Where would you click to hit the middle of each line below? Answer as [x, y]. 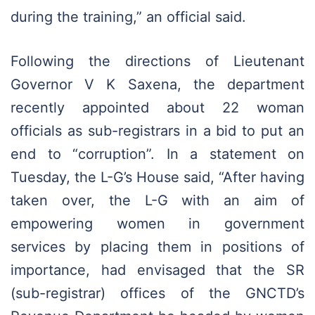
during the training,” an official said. [128, 17]
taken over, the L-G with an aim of [157, 201]
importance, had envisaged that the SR [157, 270]
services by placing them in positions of [157, 247]
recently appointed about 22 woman [157, 108]
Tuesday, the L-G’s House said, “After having [157, 178]
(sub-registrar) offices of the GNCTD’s [157, 294]
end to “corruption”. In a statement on [157, 154]
